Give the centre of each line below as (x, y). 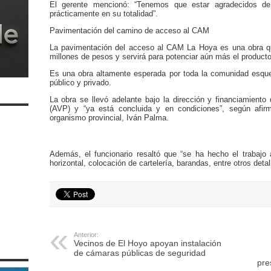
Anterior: (86, 235)
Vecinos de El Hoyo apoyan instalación (147, 243)
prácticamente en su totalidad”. (103, 14)
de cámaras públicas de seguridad (139, 253)
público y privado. (80, 83)
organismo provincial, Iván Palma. (109, 118)
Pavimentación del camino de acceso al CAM (129, 31)
